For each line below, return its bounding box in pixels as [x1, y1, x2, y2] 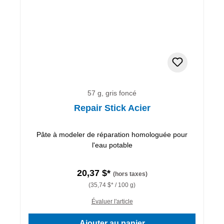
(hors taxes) [112, 170, 147, 177]
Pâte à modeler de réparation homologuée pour [36, 130, 187, 138]
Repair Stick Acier [73, 102, 150, 113]
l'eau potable [91, 140, 132, 149]
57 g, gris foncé [87, 88, 136, 97]
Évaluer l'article [91, 197, 133, 205]
